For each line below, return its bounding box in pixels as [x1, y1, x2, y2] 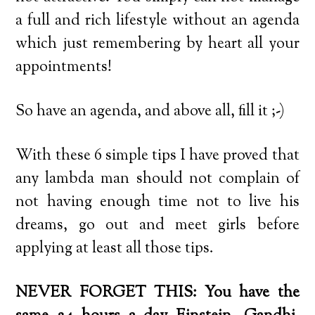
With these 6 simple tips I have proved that [15, 144, 300, 167]
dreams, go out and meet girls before [15, 214, 300, 237]
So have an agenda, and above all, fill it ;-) [15, 100, 285, 123]
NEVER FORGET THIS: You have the [15, 281, 300, 304]
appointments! [15, 56, 112, 79]
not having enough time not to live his [15, 191, 300, 214]
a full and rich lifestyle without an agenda [15, 9, 300, 32]
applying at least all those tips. [15, 237, 214, 260]
